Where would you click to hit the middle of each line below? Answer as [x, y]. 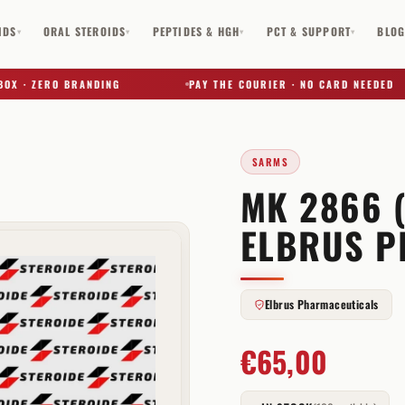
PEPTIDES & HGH [196, 31]
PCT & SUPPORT [309, 31]
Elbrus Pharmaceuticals [321, 304]
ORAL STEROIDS [85, 31]
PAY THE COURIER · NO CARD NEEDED [265, 84]
